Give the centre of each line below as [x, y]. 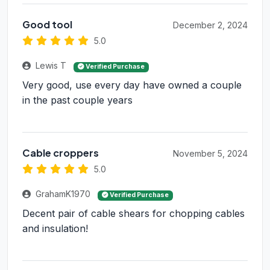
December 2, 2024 [210, 25]
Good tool [47, 25]
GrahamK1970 [63, 194]
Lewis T [51, 66]
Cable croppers [61, 153]
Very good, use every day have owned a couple [132, 85]
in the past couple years [77, 100]
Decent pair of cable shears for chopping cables [133, 214]
